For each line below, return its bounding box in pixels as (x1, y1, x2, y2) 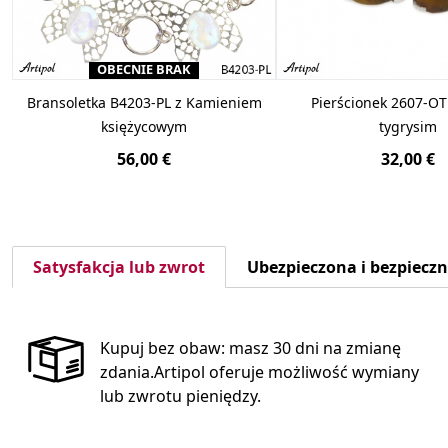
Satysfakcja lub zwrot (33, 255, 205, 278)
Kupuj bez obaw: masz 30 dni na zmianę (100, 336, 401, 359)
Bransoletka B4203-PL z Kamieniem (26, 92, 262, 112)
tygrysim (379, 116, 437, 136)
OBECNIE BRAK (97, 59, 191, 78)
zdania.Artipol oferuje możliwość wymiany (100, 360, 419, 383)
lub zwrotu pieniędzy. (100, 384, 261, 407)
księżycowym (101, 116, 187, 136)
